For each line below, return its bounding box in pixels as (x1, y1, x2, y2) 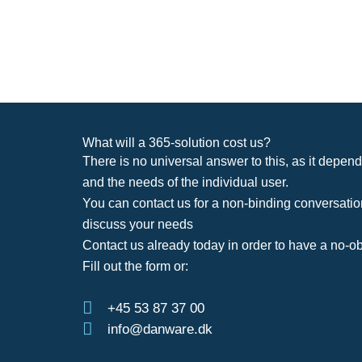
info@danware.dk (107, 321, 213, 337)
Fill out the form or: (82, 259, 188, 274)
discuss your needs (82, 217, 193, 232)
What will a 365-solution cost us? (82, 136, 271, 150)
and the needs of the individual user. (82, 175, 288, 190)
